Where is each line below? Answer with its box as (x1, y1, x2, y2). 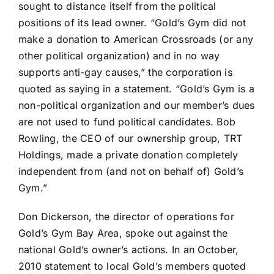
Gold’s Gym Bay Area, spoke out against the (18, 227, 228, 240)
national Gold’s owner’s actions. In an (18, 243, 198, 256)
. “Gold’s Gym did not (144, 17, 246, 29)
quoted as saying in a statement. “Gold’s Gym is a (18, 83, 254, 95)
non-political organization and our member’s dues (18, 99, 255, 112)
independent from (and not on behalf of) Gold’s (18, 165, 244, 178)
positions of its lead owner (18, 17, 144, 29)
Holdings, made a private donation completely (18, 149, 239, 161)
